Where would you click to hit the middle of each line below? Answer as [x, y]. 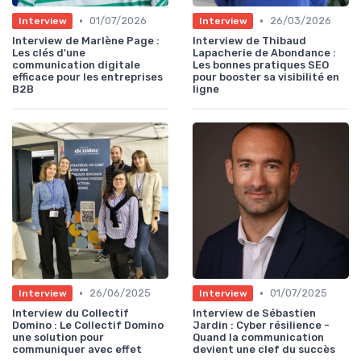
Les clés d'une [49, 53]
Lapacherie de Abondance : [264, 53]
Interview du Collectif [71, 313]
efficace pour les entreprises [87, 77]
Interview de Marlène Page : [86, 41]
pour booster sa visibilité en [266, 77]
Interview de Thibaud [249, 41]
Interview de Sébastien [254, 313]
